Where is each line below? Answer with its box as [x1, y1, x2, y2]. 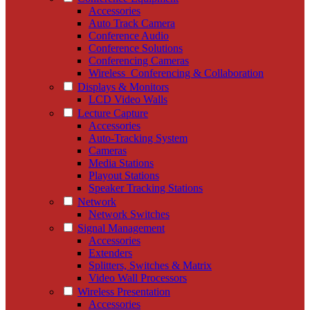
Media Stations [89, 156, 154, 169]
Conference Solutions [89, 42, 183, 54]
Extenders [89, 246, 132, 259]
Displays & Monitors [77, 80, 169, 93]
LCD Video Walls [89, 93, 167, 105]
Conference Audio [89, 29, 169, 42]
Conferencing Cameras [89, 54, 189, 66]
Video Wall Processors [89, 271, 187, 284]
